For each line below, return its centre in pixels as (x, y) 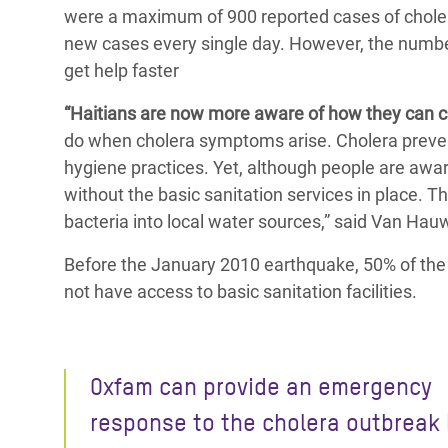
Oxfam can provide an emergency (261, 386)
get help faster (121, 70)
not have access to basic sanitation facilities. (240, 291)
